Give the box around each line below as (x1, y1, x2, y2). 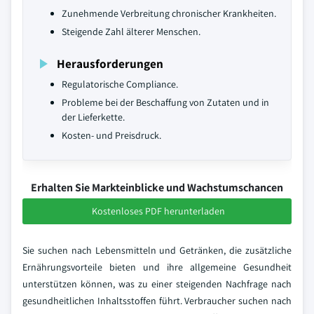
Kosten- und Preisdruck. (62, 129, 161, 142)
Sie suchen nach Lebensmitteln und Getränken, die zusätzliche (22, 244, 292, 257)
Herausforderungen (57, 55, 163, 71)
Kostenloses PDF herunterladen (92, 205, 225, 217)
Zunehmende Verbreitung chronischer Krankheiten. (62, 7, 276, 20)
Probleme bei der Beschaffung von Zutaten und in (62, 96, 269, 109)
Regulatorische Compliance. (62, 78, 178, 90)
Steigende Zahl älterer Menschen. (62, 25, 200, 38)
